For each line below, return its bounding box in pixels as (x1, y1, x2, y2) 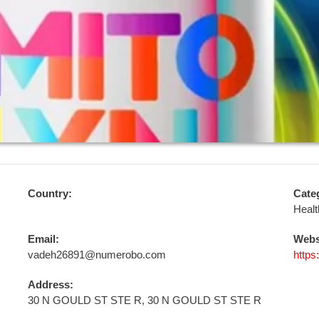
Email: (27, 233, 59, 245)
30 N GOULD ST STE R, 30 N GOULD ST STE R (27, 294, 261, 306)
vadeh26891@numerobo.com (27, 249, 166, 261)
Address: (27, 278, 73, 291)
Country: (27, 187, 72, 199)
